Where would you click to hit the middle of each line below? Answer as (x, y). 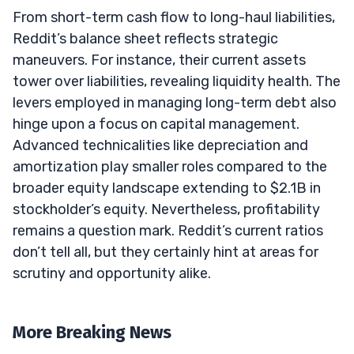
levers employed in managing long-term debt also (175, 102)
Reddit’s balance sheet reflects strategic (145, 38)
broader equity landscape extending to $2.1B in (167, 188)
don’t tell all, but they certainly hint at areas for (166, 252)
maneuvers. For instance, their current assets (159, 60)
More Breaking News (92, 332)
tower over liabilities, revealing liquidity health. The (177, 81)
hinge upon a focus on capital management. (156, 124)
